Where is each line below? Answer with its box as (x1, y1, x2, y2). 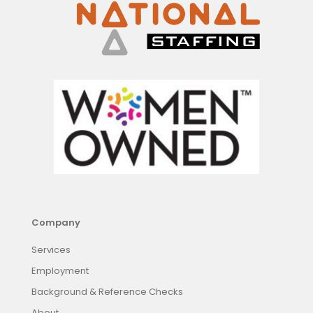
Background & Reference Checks (31, 285, 183, 299)
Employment (31, 264, 89, 278)
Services (31, 243, 71, 257)
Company (31, 216, 80, 230)
